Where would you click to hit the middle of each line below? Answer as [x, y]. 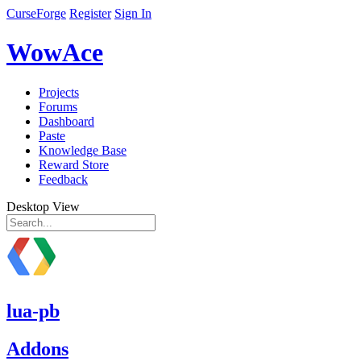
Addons [37, 349]
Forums [58, 106]
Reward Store [74, 164]
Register [90, 13]
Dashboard [66, 121]
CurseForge [36, 13]
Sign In [133, 13]
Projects [59, 92]
